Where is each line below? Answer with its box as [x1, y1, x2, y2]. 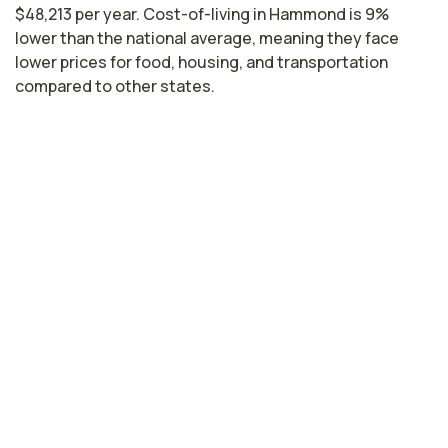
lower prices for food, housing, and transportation [15, 51, 388, 73]
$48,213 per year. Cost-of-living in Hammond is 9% [15, 3, 389, 25]
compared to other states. [15, 75, 215, 97]
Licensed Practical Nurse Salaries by [40, 127, 408, 157]
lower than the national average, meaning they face [15, 27, 399, 49]
